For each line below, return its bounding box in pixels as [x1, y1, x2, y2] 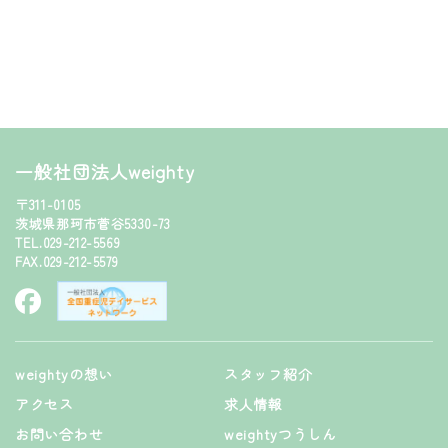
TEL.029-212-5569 [15, 232, 121, 252]
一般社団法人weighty [15, 157, 195, 184]
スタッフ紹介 [224, 363, 313, 384]
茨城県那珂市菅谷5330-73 [15, 213, 171, 233]
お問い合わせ [15, 423, 104, 444]
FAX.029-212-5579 [15, 251, 119, 271]
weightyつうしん [224, 423, 337, 444]
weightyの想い [15, 363, 113, 384]
